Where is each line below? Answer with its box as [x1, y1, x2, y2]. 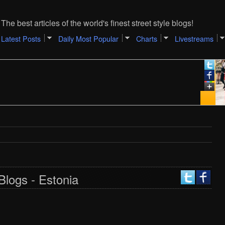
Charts [136, 33, 157, 44]
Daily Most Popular [58, 33, 119, 44]
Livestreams [174, 33, 213, 44]
